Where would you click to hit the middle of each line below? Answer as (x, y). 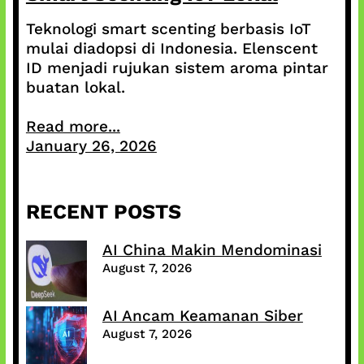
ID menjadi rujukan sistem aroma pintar (177, 67)
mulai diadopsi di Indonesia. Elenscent (171, 48)
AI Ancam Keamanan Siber (202, 315)
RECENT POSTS (103, 211)
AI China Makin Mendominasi (212, 249)
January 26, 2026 (91, 145)
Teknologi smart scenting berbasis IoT (168, 28)
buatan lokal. (75, 87)
